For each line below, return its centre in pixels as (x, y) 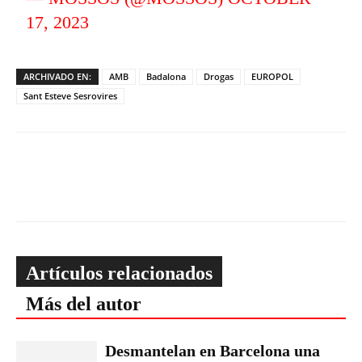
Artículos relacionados (119, 273)
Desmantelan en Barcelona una (213, 351)
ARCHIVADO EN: (57, 76)
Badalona (166, 76)
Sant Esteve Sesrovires (70, 96)
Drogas (219, 76)
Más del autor (84, 304)
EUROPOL (272, 76)
